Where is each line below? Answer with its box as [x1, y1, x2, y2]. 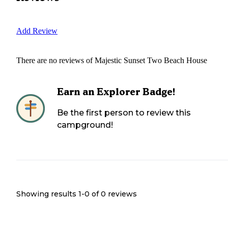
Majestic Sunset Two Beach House [95, 55, 207, 65]
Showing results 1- [16, 189, 84, 198]
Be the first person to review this [57, 107, 191, 118]
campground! [57, 120, 113, 130]
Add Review [16, 26, 58, 35]
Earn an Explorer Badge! [57, 85, 176, 98]
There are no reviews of [16, 55, 95, 65]
